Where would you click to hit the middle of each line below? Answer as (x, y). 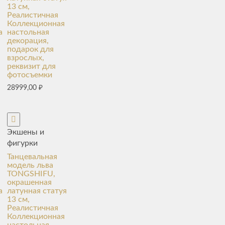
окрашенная (29, 182)
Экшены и (25, 132)
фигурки (22, 143)
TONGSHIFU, (31, 174)
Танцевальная (32, 156)
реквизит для (31, 66)
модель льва (30, 165)
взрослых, (25, 58)
